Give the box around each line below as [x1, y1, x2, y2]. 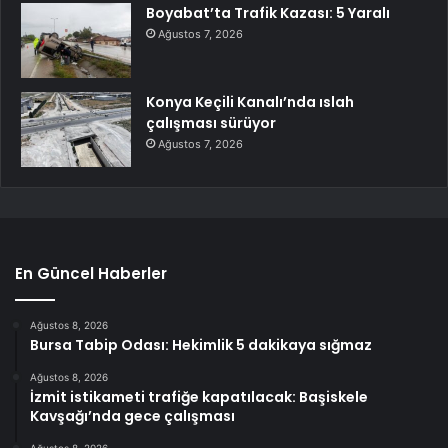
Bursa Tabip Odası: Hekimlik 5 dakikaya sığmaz [30, 335, 372, 356]
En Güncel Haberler [15, 263, 167, 285]
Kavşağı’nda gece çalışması [30, 406, 235, 427]
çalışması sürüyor [146, 113, 276, 134]
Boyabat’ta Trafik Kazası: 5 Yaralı [146, 3, 390, 24]
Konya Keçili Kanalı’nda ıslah [146, 92, 354, 113]
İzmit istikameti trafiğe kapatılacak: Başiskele [30, 387, 368, 408]
